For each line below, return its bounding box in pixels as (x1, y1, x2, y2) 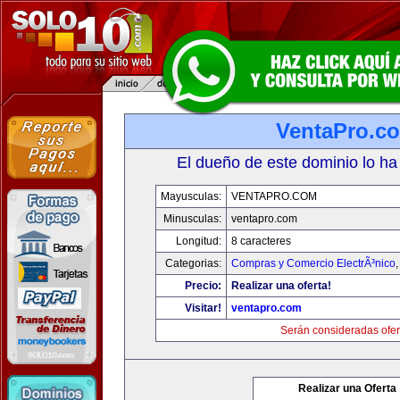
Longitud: (175, 235, 221, 247)
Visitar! (184, 302, 221, 314)
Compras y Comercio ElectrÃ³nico (230, 257, 396, 270)
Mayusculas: (160, 190, 221, 203)
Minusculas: (162, 212, 221, 225)
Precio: (184, 279, 221, 292)
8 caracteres (230, 235, 291, 247)
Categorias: (164, 257, 221, 270)
